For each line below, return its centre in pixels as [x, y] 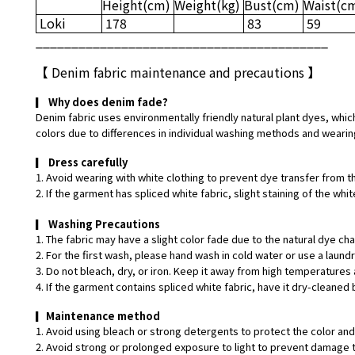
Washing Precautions [103, 224]
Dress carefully [87, 162]
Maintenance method [103, 316]
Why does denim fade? [107, 102]
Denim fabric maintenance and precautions [178, 72]
